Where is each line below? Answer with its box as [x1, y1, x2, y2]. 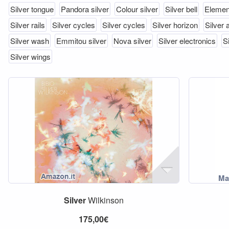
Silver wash [10, 35, 49, 46]
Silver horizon [152, 19, 198, 30]
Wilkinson [85, 194, 124, 206]
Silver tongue [10, 4, 54, 14]
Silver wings [10, 51, 51, 62]
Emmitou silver [56, 35, 106, 46]
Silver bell [165, 4, 197, 14]
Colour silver [116, 4, 158, 14]
